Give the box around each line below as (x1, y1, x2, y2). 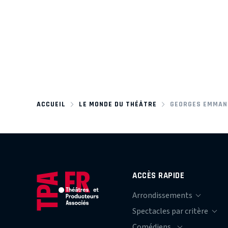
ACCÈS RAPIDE (132, 170, 185, 180)
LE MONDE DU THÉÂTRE (78, 100, 157, 108)
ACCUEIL (37, 100, 66, 108)
